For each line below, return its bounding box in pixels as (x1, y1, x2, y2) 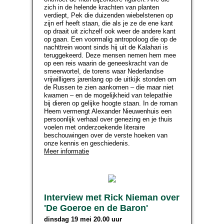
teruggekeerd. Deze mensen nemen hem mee (44, 51, 176, 59)
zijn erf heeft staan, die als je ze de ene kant (44, 19, 173, 27)
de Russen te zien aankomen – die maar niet (44, 83, 173, 91)
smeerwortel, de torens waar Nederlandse (44, 67, 163, 75)
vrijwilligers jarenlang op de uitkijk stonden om (44, 75, 176, 83)
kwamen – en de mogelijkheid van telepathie (44, 91, 172, 99)
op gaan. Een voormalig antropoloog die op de (44, 35, 176, 43)
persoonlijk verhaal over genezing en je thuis (44, 115, 172, 123)
